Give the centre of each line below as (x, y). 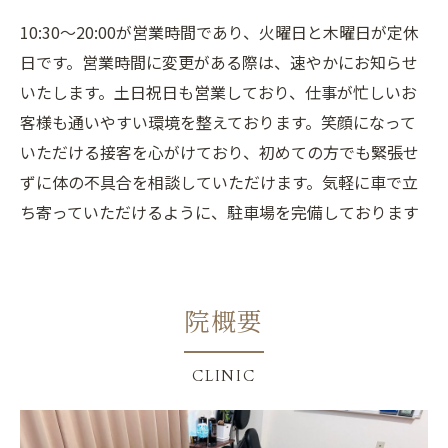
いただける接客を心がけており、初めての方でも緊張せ (219, 151)
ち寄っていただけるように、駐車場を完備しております (219, 211)
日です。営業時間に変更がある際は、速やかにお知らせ (219, 61)
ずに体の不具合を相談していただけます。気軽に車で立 (219, 181)
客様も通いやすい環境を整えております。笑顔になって (218, 121)
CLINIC (224, 376)
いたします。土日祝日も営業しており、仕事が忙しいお (218, 91)
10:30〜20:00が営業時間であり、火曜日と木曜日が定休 (219, 31)
